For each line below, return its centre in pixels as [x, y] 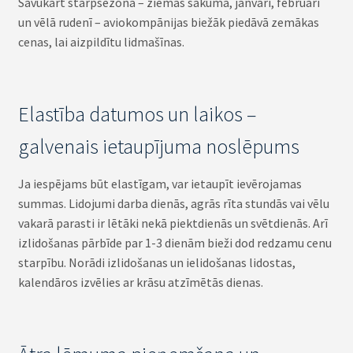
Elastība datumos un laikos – [137, 115]
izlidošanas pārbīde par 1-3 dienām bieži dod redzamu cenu [175, 243]
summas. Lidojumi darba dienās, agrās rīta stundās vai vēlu [173, 204]
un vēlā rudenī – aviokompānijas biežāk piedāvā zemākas [168, 22]
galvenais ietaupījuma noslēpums [158, 147]
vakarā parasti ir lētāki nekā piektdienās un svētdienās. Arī [173, 223]
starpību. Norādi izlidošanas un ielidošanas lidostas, [156, 263]
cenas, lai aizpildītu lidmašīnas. [101, 41]
